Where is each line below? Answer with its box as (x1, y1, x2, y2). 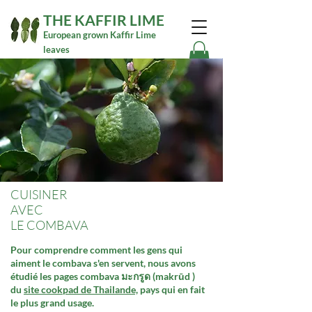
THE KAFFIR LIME (43, 11, 164, 29)
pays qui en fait (138, 283, 205, 295)
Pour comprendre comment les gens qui (10, 243, 182, 256)
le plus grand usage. (10, 296, 94, 309)
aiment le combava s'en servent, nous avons (10, 256, 196, 269)
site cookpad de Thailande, (24, 283, 138, 295)
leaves (43, 44, 70, 55)
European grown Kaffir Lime (43, 29, 156, 40)
